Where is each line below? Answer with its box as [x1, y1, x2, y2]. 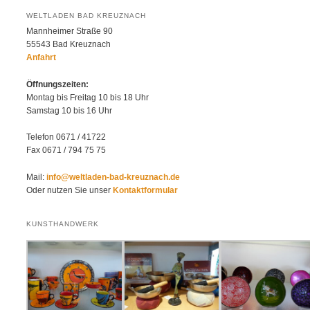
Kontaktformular [113, 185, 178, 195]
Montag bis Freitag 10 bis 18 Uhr [26, 92, 149, 102]
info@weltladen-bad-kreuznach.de [46, 172, 180, 182]
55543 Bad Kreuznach [26, 39, 111, 50]
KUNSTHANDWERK [26, 220, 99, 228]
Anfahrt [26, 53, 56, 63]
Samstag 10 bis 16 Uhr [26, 105, 112, 116]
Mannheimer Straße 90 [26, 26, 113, 37]
